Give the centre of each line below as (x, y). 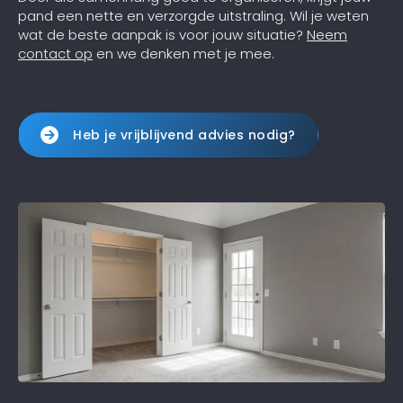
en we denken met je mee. (184, 53)
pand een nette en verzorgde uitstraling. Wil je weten (193, 15)
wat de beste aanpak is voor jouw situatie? (162, 34)
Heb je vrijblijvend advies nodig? (184, 134)
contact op (55, 53)
